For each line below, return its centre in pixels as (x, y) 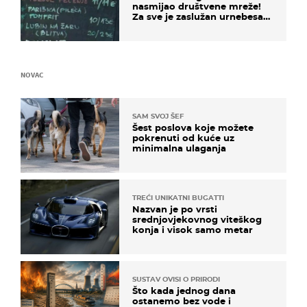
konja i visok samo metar (193, 230)
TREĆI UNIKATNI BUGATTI (178, 198)
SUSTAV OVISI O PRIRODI (176, 280)
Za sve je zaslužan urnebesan (201, 16)
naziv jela (154, 26)
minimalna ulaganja (179, 148)
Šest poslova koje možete (193, 127)
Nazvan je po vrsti (175, 209)
